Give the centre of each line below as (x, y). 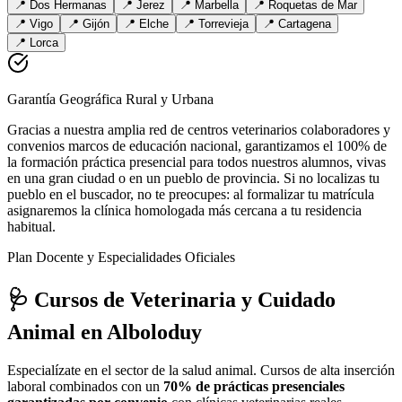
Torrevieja (223, 24)
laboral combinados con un (85, 387)
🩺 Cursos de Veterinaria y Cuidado (171, 300)
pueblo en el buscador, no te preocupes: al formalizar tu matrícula (191, 195)
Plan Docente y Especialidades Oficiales (121, 258)
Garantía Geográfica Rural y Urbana (110, 100)
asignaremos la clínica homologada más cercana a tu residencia (184, 211)
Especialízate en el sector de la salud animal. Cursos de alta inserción (201, 371)
